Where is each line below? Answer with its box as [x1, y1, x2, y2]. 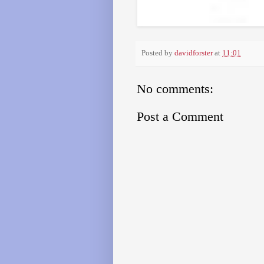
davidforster [174, 49, 213, 58]
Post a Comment [137, 109, 223, 124]
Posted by [141, 49, 174, 58]
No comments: [137, 81, 213, 97]
